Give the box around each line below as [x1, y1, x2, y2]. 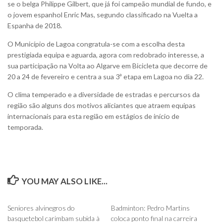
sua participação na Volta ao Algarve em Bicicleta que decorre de [7, 61, 208, 70]
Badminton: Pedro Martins [111, 203, 190, 212]
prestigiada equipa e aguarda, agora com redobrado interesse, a [7, 50, 204, 59]
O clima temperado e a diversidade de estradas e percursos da [7, 90, 200, 99]
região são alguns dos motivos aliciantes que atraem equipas [7, 101, 196, 110]
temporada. [7, 122, 43, 131]
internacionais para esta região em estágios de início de [7, 111, 179, 120]
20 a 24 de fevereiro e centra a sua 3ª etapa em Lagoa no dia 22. [7, 72, 204, 81]
